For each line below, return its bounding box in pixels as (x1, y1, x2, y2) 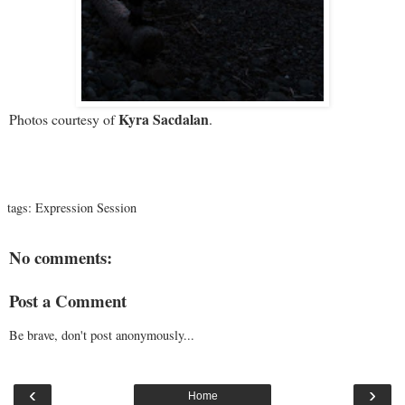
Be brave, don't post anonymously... (9, 325, 194, 344)
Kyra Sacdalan (118, 108, 209, 129)
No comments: (9, 244, 112, 269)
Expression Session (35, 198, 137, 216)
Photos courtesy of (9, 108, 118, 128)
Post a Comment (9, 288, 127, 314)
